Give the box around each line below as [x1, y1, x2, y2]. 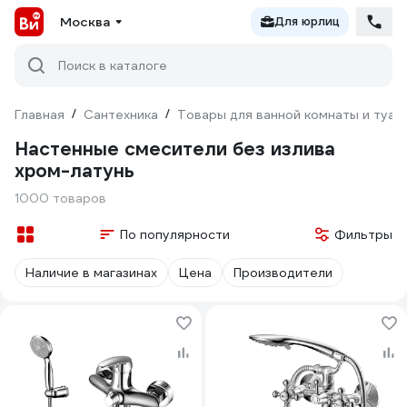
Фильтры [334, 226, 392, 243]
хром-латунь [15, 159, 134, 183]
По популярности [119, 226, 230, 243]
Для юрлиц [274, 14, 340, 29]
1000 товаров [15, 190, 106, 206]
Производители [233, 264, 333, 281]
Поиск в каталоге [58, 57, 167, 74]
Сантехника [84, 106, 158, 123]
